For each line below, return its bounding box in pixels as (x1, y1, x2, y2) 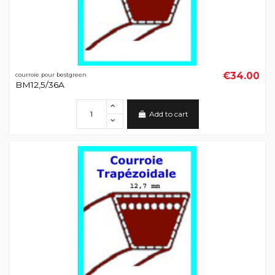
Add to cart (149, 109, 188, 119)
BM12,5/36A (15, 79, 64, 90)
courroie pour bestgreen (15, 71, 87, 79)
